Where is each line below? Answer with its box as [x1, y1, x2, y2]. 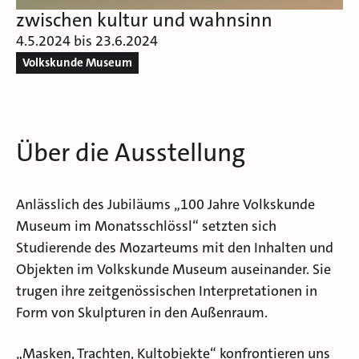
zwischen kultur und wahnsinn [16, 6, 272, 33]
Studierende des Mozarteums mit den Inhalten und [16, 237, 333, 257]
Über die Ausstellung [16, 135, 245, 169]
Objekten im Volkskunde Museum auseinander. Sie [16, 259, 331, 279]
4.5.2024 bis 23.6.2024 [16, 30, 158, 50]
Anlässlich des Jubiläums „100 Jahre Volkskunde [16, 194, 315, 214]
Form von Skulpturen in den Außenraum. [16, 302, 268, 322]
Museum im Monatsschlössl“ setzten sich [16, 216, 276, 236]
